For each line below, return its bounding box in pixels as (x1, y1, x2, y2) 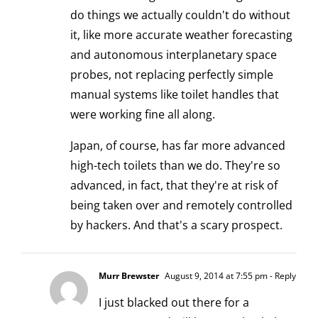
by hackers (70, 216, 128, 233)
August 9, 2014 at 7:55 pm (163, 269, 268, 282)
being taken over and (70, 197, 186, 213)
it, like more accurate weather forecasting (70, 26, 292, 43)
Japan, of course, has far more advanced (70, 137, 285, 153)
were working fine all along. (70, 106, 215, 122)
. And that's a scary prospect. (128, 216, 283, 233)
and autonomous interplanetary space (70, 46, 277, 62)
